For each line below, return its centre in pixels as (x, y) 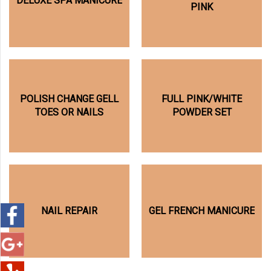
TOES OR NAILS (69, 113)
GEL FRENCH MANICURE (202, 211)
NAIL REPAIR (69, 211)
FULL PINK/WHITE (202, 99)
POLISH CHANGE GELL (69, 99)
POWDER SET (202, 113)
